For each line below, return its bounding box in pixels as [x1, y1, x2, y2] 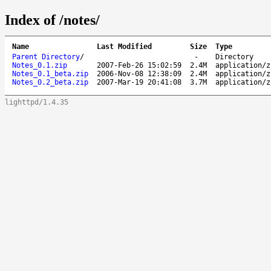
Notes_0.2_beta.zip [12, 77, 88, 87]
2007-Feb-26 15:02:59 [97, 60, 181, 70]
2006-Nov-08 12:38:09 [97, 69, 181, 78]
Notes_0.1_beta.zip [12, 69, 88, 78]
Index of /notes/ [5, 11, 100, 28]
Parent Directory [12, 52, 80, 61]
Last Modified [97, 42, 152, 51]
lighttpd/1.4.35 [5, 97, 68, 106]
